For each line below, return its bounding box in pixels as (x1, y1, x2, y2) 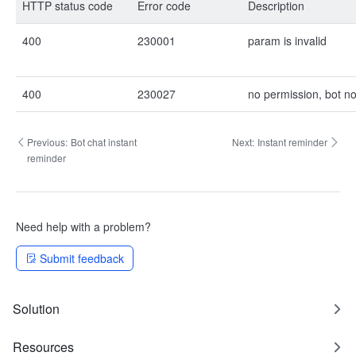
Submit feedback (40, 250, 124, 266)
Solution (13, 300, 60, 318)
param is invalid (248, 33, 327, 48)
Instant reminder (257, 135, 327, 149)
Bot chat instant (70, 135, 137, 149)
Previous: (26, 135, 68, 149)
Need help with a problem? (16, 219, 151, 234)
